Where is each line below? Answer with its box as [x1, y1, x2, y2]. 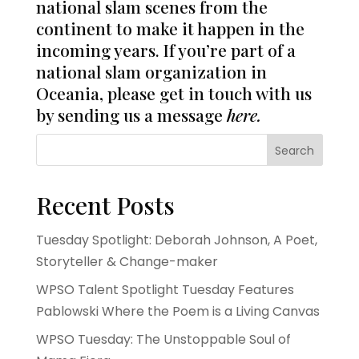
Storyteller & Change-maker [35, 252, 218, 271]
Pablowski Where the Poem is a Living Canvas [35, 302, 320, 321]
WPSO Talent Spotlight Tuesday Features [35, 280, 294, 299]
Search [275, 142, 315, 159]
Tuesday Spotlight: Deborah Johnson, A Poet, [35, 231, 317, 249]
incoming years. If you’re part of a [35, 38, 296, 61]
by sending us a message [35, 103, 227, 126]
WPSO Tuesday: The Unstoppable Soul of [35, 330, 291, 349]
